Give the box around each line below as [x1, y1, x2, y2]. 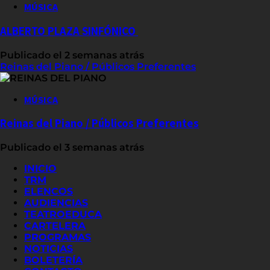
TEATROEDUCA [24, 209, 102, 221]
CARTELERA [24, 220, 86, 232]
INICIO [24, 163, 57, 175]
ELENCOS [24, 186, 73, 198]
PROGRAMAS [24, 231, 91, 243]
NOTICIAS [24, 243, 73, 255]
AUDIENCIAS [24, 197, 88, 209]
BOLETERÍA [24, 254, 83, 266]
